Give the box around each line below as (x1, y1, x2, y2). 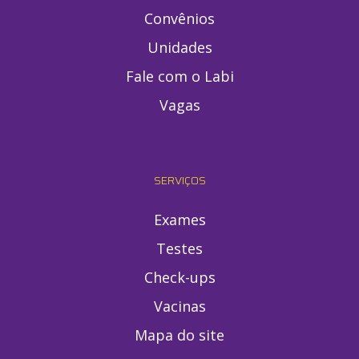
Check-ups (143, 268, 216, 288)
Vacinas (153, 296, 206, 317)
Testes (156, 239, 203, 259)
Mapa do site (135, 325, 224, 345)
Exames (153, 210, 206, 230)
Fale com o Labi (125, 67, 234, 87)
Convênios (144, 9, 215, 29)
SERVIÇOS (153, 171, 206, 190)
